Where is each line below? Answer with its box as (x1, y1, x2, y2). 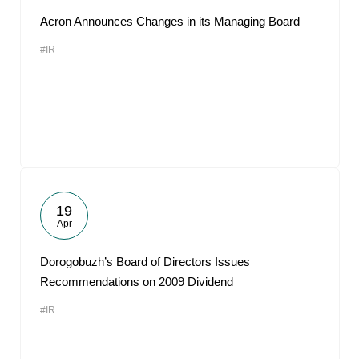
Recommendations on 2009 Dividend (40, 275, 233, 288)
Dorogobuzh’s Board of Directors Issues (40, 255, 250, 268)
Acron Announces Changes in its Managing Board (40, 14, 300, 28)
